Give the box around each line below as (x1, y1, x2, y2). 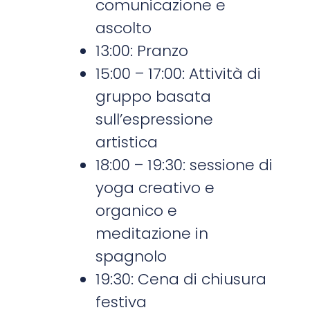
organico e (95, 200, 178, 222)
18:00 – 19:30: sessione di (95, 154, 273, 176)
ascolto (95, 17, 152, 39)
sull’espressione (95, 109, 214, 131)
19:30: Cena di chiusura (95, 268, 267, 291)
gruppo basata (95, 86, 212, 108)
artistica (95, 131, 158, 154)
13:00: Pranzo (95, 40, 189, 62)
